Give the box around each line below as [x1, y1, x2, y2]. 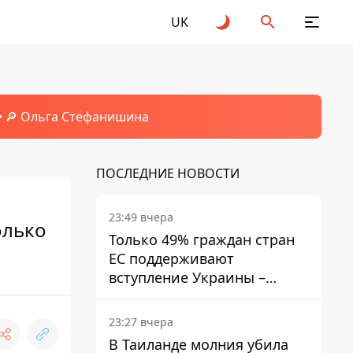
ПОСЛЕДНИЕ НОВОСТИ [96, 165, 240, 182]
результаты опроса [109, 287, 242, 306]
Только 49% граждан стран [109, 230, 295, 249]
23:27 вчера [109, 314, 173, 329]
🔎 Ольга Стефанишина [4, 108, 149, 125]
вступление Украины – [109, 268, 266, 287]
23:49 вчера [109, 210, 173, 225]
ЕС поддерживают [109, 249, 234, 268]
